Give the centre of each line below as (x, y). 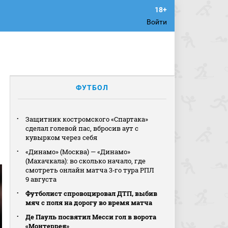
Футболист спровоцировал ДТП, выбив (92, 193)
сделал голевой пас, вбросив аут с (82, 128)
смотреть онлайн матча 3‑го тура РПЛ (90, 170)
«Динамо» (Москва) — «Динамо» (78, 152)
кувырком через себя (62, 137)
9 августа (41, 179)
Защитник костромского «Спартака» (87, 119)
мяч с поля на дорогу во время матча (89, 203)
